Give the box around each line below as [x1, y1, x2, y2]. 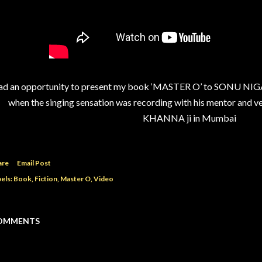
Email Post [17, 158, 51, 167]
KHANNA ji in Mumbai [143, 112, 236, 123]
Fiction [35, 174, 57, 183]
